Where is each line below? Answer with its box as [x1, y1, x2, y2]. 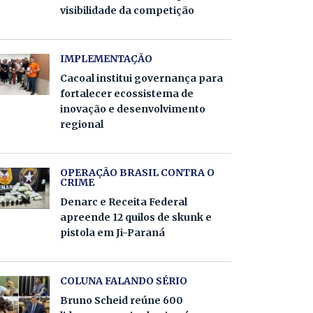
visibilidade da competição [60, 4, 194, 17]
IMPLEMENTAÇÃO [60, 52, 152, 65]
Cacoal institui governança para [60, 72, 223, 85]
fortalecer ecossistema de [60, 87, 194, 100]
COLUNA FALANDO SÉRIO [60, 275, 187, 287]
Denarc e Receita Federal [60, 196, 187, 208]
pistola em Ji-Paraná [60, 226, 165, 239]
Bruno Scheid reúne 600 [60, 294, 183, 307]
